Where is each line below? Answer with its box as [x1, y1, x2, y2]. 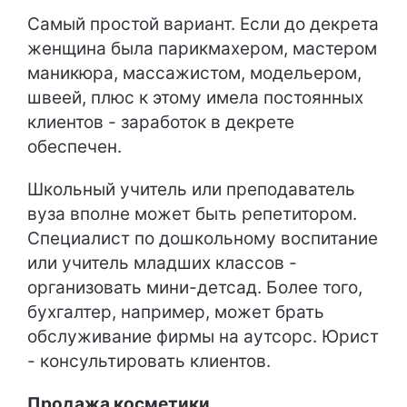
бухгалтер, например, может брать [27, 302, 324, 323]
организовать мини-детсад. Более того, [27, 277, 362, 299]
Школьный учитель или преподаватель [27, 179, 355, 201]
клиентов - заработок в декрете [27, 112, 294, 134]
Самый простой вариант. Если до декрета [27, 14, 379, 35]
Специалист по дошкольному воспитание [27, 228, 378, 250]
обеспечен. [27, 136, 122, 158]
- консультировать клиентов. [27, 351, 271, 372]
